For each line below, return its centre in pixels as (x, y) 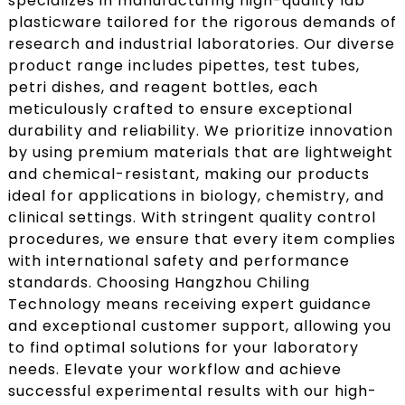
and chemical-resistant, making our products (188, 174)
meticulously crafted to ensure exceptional (180, 108)
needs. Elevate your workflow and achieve (174, 369)
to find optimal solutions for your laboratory (183, 347)
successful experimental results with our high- (192, 391)
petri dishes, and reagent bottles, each (163, 87)
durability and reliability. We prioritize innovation (200, 130)
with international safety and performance (179, 260)
